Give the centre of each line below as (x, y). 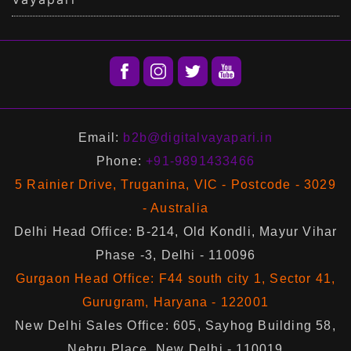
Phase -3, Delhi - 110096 (175, 255)
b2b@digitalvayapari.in (198, 138)
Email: (101, 138)
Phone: (121, 161)
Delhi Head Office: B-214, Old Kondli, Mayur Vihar (175, 232)
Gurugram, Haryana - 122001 (175, 302)
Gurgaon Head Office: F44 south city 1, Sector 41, (175, 279)
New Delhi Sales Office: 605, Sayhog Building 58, (175, 326)
